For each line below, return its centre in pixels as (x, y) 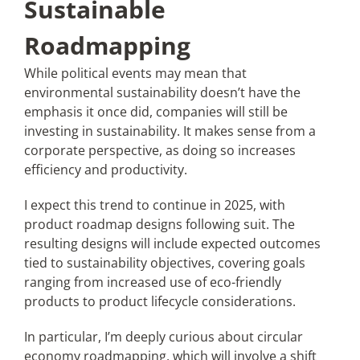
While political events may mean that (135, 73)
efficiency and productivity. (105, 170)
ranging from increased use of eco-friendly (152, 282)
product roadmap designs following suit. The (159, 224)
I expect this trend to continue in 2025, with (154, 205)
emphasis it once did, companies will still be (155, 112)
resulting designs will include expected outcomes (172, 243)
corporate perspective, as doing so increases (160, 150)
